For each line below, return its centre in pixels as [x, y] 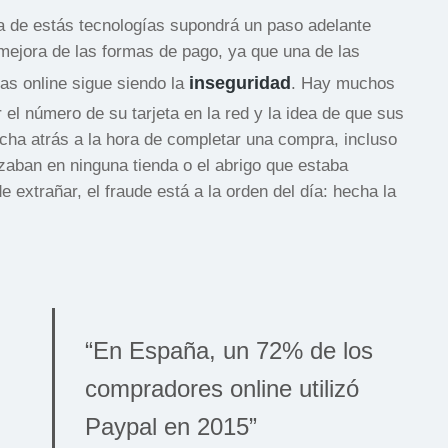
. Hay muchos [343, 83]
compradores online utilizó [221, 388]
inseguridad [240, 82]
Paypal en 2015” [170, 426]
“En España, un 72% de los [228, 350]
